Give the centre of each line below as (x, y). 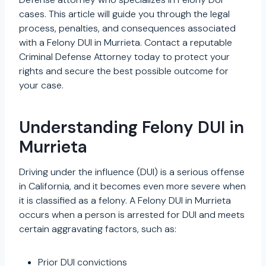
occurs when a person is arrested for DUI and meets (132, 214)
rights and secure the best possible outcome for (124, 71)
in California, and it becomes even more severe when (132, 186)
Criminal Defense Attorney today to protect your (124, 56)
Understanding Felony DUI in (132, 127)
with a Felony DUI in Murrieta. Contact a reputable (126, 42)
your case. (41, 85)
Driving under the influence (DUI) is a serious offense (132, 172)
